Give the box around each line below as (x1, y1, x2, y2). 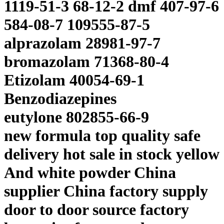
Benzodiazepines (4, 89, 116, 108)
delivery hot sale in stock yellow (4, 145, 219, 163)
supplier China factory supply (4, 182, 208, 200)
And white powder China (4, 163, 176, 182)
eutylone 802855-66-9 (4, 108, 149, 126)
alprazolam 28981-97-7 (4, 34, 160, 52)
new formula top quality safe (4, 126, 200, 145)
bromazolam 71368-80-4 (4, 52, 169, 71)
